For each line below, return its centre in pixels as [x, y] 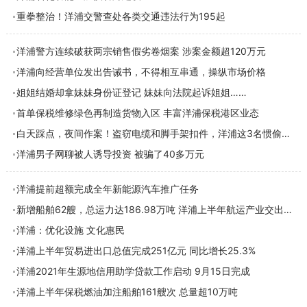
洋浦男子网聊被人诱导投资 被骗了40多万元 [110, 154]
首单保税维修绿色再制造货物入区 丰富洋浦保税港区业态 [137, 113]
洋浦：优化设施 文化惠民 [70, 230]
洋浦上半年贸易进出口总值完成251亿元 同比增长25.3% [136, 250]
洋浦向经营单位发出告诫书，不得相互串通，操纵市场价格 [141, 72]
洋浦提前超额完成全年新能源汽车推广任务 [107, 189]
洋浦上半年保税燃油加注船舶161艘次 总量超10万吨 [127, 292]
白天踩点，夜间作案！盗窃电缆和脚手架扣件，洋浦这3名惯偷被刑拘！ [285, 133]
